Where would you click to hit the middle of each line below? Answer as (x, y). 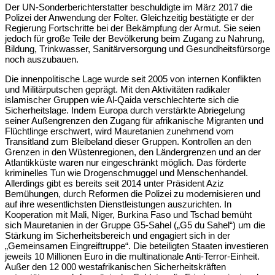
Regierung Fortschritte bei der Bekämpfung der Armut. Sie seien (133, 28)
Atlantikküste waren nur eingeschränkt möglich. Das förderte (126, 163)
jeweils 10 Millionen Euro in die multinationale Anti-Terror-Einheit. (132, 257)
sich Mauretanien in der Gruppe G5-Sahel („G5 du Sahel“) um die (135, 225)
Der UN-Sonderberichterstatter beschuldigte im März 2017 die (129, 7)
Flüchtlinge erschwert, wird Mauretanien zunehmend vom (119, 131)
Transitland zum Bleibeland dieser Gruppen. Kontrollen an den (128, 142)
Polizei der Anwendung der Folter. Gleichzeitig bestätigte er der (130, 18)
